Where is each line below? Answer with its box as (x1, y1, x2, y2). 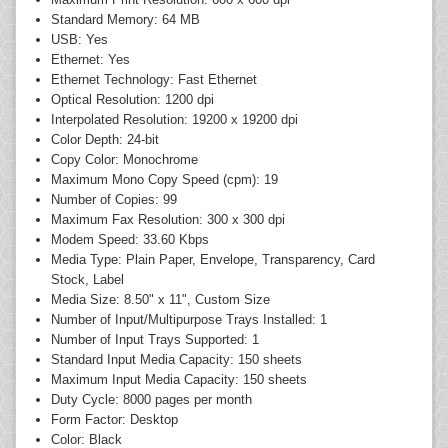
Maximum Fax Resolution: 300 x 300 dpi (51, 212, 285, 228)
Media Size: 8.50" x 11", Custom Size (51, 292, 270, 308)
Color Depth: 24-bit (51, 132, 159, 148)
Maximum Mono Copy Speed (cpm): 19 (51, 172, 278, 188)
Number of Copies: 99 (51, 192, 177, 208)
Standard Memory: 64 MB (51, 12, 200, 28)
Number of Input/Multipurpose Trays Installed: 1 (51, 312, 327, 328)
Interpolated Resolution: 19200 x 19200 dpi (51, 112, 298, 128)
